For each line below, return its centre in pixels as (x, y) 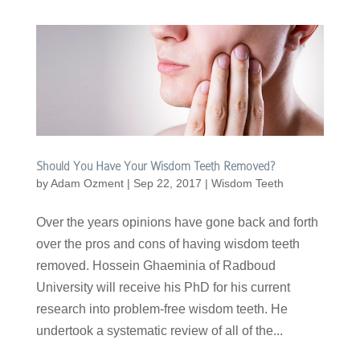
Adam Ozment (87, 184)
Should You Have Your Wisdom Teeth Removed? (155, 167)
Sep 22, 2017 (167, 184)
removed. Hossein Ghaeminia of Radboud (155, 266)
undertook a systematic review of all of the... (159, 331)
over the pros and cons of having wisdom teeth (168, 244)
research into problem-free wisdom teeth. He (162, 309)
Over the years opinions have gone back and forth (177, 223)
